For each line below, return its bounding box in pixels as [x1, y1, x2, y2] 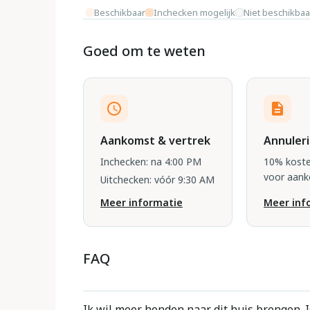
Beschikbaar [94, 6, 145, 19]
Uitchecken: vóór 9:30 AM [100, 173, 215, 186]
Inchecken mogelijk [154, 6, 235, 19]
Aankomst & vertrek [100, 133, 210, 148]
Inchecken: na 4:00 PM [100, 155, 201, 168]
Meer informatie [100, 196, 183, 209]
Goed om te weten [83, 42, 206, 60]
